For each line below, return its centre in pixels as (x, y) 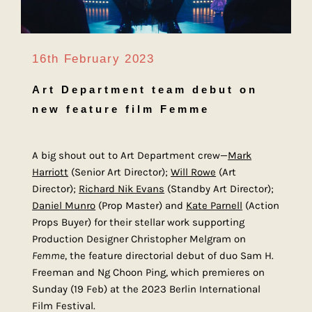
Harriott (50, 172)
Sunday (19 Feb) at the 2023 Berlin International (147, 289)
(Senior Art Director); (120, 172)
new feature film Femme (121, 109)
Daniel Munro (64, 206)
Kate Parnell (214, 206)
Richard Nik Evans (122, 189)
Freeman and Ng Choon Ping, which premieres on (149, 273)
